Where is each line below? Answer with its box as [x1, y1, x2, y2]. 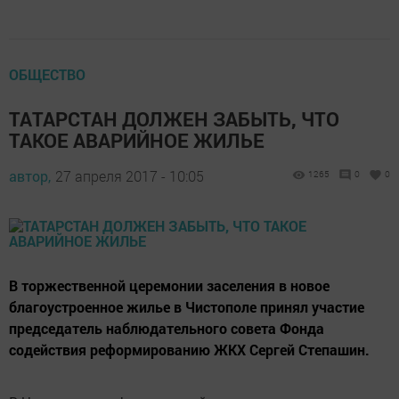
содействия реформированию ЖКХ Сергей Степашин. [9, 340, 370, 359]
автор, [9, 167, 51, 185]
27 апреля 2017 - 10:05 [55, 167, 204, 185]
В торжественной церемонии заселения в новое [9, 276, 330, 295]
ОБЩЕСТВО [9, 65, 85, 84]
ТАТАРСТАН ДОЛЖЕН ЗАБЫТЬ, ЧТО [9, 106, 339, 132]
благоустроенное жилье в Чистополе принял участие [9, 297, 364, 316]
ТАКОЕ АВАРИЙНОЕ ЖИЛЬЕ [9, 127, 265, 153]
